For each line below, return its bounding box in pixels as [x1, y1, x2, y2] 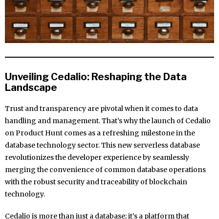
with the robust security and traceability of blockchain [5, 177, 187, 187]
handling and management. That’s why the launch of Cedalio [5, 116, 211, 126]
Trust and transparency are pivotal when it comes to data [5, 104, 198, 113]
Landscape [5, 82, 57, 94]
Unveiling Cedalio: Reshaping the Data [5, 71, 187, 83]
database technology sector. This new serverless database [5, 141, 200, 150]
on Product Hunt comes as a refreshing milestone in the [5, 129, 195, 138]
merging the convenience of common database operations [5, 165, 206, 175]
